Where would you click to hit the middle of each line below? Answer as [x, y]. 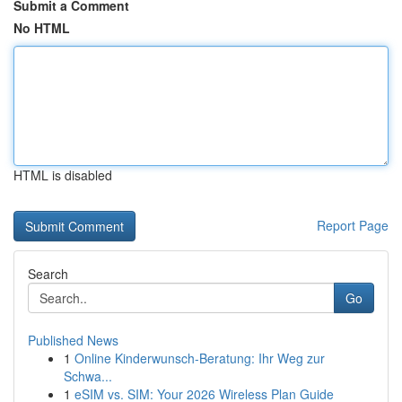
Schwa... [88, 376]
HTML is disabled [63, 175]
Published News [73, 340]
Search [48, 274]
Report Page [353, 225]
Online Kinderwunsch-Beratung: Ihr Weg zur [200, 358]
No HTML [42, 28]
